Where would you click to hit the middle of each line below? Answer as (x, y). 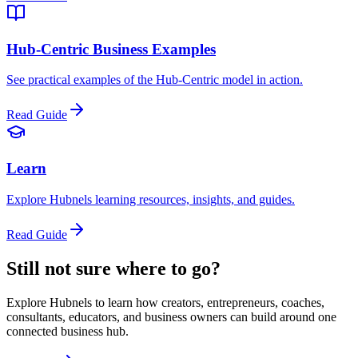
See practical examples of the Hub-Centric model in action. (155, 80)
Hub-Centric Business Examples (111, 49)
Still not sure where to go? (113, 268)
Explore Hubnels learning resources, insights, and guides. (151, 199)
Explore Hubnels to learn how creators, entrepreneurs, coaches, (165, 302)
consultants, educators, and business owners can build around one (171, 316)
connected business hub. (68, 331)
